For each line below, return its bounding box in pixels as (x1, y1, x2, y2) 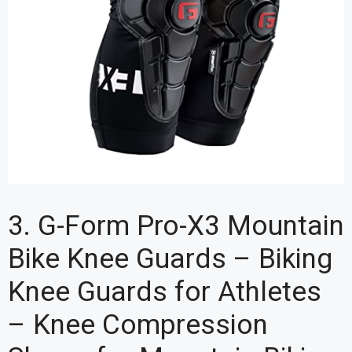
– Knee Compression (8, 304, 268, 346)
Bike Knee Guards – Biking (8, 238, 332, 280)
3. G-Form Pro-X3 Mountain (8, 205, 344, 247)
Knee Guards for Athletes (8, 271, 321, 313)
